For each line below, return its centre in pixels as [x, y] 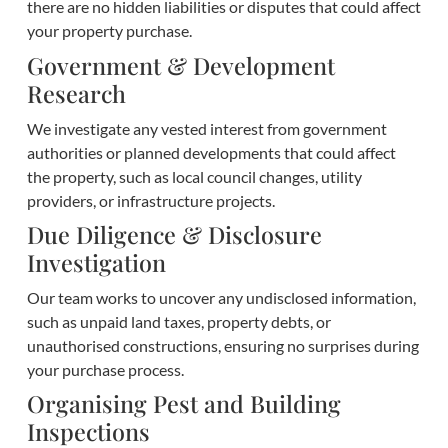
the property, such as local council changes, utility [194, 176]
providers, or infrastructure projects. [150, 200]
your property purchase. [109, 31]
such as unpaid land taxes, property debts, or [178, 321]
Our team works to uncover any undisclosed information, [221, 297]
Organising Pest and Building [183, 403]
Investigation [96, 262]
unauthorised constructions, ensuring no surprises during [222, 345]
